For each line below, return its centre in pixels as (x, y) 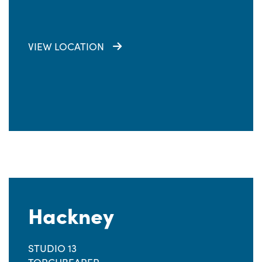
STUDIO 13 (52, 248)
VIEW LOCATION (66, 46)
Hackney (71, 214)
